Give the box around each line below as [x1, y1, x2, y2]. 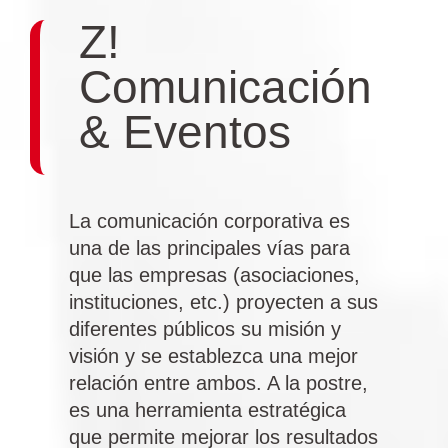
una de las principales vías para [68, 237, 350, 260]
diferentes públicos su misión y [68, 318, 341, 341]
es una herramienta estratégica [68, 399, 346, 422]
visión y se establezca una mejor [68, 345, 358, 368]
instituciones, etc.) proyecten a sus [68, 291, 378, 314]
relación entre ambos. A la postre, [68, 372, 368, 395]
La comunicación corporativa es [68, 210, 350, 233]
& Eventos [78, 106, 291, 159]
